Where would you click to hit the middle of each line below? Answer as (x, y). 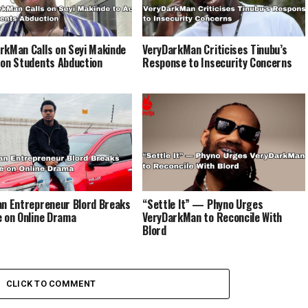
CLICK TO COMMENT (51, 284)
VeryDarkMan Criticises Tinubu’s (215, 49)
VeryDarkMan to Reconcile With (212, 217)
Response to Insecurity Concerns (217, 62)
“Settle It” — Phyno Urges (203, 204)
